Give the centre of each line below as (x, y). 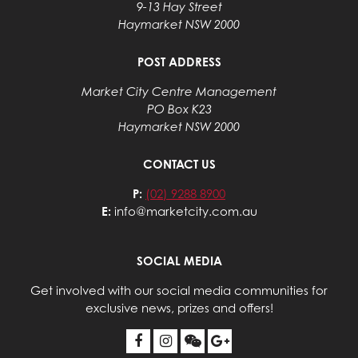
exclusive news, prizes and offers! (179, 308)
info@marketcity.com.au (185, 212)
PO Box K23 (179, 109)
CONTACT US (179, 165)
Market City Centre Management (179, 92)
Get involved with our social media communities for (179, 291)
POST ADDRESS (179, 62)
